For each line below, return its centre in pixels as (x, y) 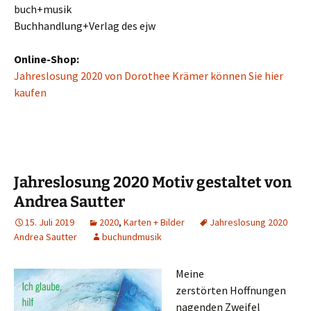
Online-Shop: (47, 59)
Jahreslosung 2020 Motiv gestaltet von (153, 182)
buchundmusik (132, 237)
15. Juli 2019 (50, 222)
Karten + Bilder (154, 222)
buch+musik (43, 9)
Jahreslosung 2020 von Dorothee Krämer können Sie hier (149, 76)
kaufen (30, 92)
